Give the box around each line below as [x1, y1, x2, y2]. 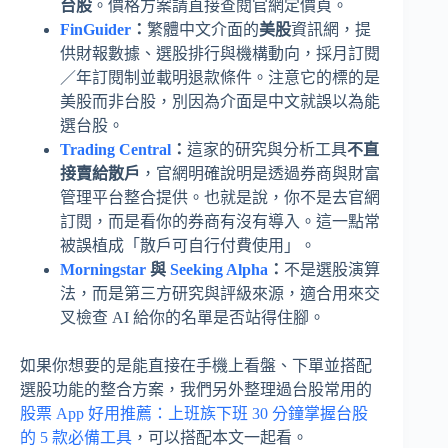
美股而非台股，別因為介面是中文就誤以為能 [60, 92, 380, 110]
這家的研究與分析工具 [187, 140, 347, 158]
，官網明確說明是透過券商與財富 [140, 164, 380, 182]
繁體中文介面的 [147, 20, 259, 38]
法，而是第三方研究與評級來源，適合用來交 [60, 284, 380, 302]
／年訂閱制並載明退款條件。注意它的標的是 [60, 68, 380, 86]
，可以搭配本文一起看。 [132, 428, 308, 446]
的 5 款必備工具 [20, 428, 132, 446]
